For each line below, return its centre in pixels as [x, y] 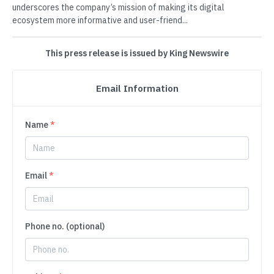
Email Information [137, 88]
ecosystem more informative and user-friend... [100, 20]
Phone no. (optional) [65, 227]
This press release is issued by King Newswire [137, 54]
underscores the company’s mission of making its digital [118, 8]
